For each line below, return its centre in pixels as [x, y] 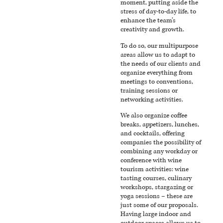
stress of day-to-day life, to [159, 12]
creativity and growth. [153, 30]
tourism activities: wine [155, 169]
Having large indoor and [156, 214]
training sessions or [149, 90]
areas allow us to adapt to [158, 55]
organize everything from [157, 72]
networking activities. [152, 99]
